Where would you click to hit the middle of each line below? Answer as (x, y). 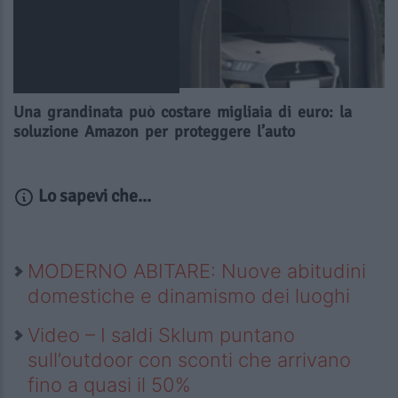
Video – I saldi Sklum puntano (161, 335)
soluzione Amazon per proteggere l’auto (154, 132)
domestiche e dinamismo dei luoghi (189, 296)
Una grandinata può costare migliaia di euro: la (183, 112)
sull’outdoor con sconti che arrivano (189, 360)
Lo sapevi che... (93, 196)
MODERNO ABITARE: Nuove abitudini (197, 271)
